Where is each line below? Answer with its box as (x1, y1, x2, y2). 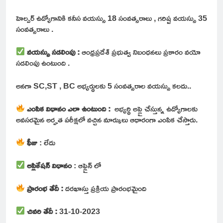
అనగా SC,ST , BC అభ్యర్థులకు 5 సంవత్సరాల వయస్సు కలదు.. (16, 78, 191, 93)
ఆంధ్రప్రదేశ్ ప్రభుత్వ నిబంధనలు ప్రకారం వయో (80, 44, 201, 59)
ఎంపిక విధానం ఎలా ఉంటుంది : (27, 101, 111, 116)
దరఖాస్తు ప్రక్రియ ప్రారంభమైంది (65, 180, 149, 196)
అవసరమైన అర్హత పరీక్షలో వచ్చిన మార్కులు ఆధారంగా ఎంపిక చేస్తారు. (16, 111, 198, 127)
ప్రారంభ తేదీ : (25, 180, 66, 196)
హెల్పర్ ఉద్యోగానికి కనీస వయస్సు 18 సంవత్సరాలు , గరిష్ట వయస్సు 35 (16, 10, 207, 25)
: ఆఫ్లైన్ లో (72, 157, 104, 173)
